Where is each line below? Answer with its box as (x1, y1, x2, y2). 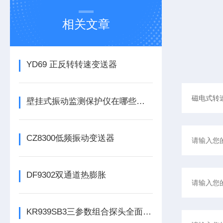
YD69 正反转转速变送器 (26, 60, 117, 69)
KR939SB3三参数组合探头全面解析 (143, 207, 152, 217)
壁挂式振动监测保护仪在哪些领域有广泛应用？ (136, 97, 145, 106)
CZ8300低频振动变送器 (26, 133, 115, 143)
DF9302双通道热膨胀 (26, 170, 107, 180)
